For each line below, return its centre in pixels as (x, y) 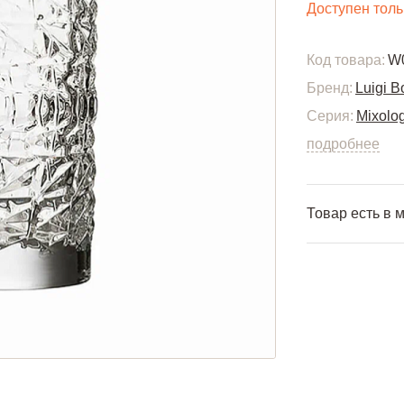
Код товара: (346, 60)
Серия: (330, 116)
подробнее (343, 144)
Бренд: (330, 88)
